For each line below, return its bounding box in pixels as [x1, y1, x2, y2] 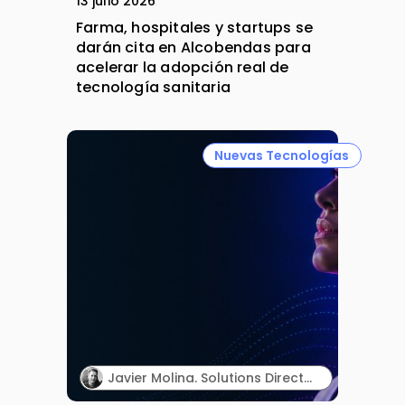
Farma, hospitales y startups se [76, 17, 314, 39]
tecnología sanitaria [76, 77, 231, 99]
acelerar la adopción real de [76, 57, 289, 79]
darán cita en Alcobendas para [76, 37, 311, 59]
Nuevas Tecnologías [214, 146, 350, 165]
